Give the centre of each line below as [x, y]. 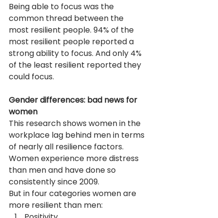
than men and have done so [63, 170]
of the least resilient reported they [76, 65]
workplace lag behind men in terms [78, 135]
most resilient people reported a [72, 41]
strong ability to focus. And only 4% [76, 53]
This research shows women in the [76, 123]
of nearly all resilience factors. [67, 146]
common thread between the [67, 18]
